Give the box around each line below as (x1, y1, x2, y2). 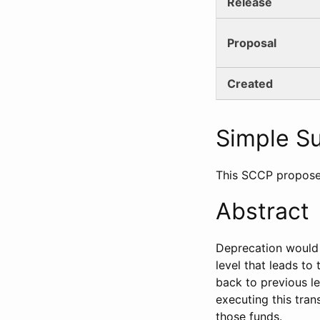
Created (227, 76, 273, 91)
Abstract (216, 196, 309, 225)
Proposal (227, 35, 276, 50)
